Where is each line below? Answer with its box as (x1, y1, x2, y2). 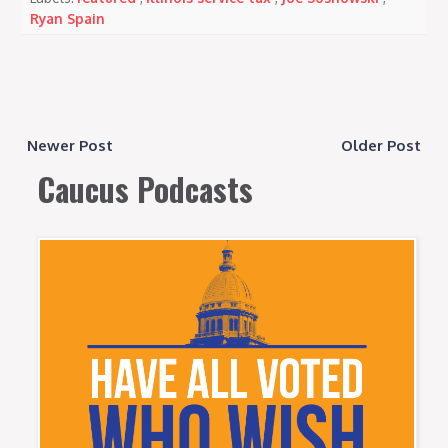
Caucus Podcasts (37, 164, 254, 212)
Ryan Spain (30, 9, 106, 27)
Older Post (340, 135, 421, 155)
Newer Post (27, 135, 114, 155)
